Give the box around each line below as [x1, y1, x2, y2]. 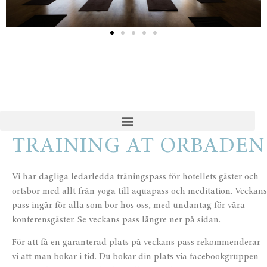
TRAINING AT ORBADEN [12, 136, 265, 159]
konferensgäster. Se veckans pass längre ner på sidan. [12, 215, 223, 225]
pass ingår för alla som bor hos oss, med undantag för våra [12, 201, 245, 211]
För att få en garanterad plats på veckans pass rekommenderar [12, 238, 260, 248]
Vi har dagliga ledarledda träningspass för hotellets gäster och [12, 172, 259, 182]
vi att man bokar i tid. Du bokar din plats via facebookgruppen [12, 252, 259, 262]
